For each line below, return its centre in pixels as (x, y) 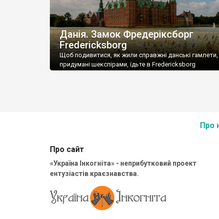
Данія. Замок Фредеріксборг (127, 34)
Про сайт (67, 149)
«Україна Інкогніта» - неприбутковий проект (123, 163)
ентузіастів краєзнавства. (94, 174)
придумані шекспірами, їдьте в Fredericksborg (128, 65)
